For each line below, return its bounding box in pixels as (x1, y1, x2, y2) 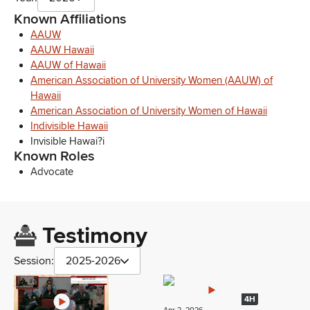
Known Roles (14, 147, 95, 165)
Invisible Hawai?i (30, 135, 104, 148)
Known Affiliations (14, 10, 127, 28)
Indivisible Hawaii (30, 120, 108, 133)
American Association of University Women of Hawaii (30, 104, 267, 118)
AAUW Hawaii (30, 44, 94, 57)
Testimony (42, 222, 147, 250)
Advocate (30, 165, 73, 179)
